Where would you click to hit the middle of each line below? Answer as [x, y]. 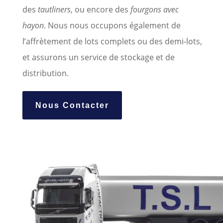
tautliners [54, 10]
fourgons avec [154, 10]
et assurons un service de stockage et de [98, 57]
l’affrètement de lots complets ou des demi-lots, [112, 42]
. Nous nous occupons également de [112, 26]
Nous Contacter [72, 106]
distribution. [45, 73]
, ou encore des [100, 10]
